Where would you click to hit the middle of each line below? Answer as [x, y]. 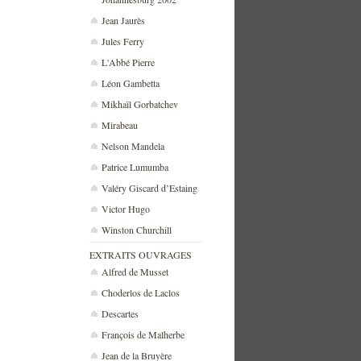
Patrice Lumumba [135, 167]
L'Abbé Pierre [128, 62]
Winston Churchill [137, 230]
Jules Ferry [123, 41]
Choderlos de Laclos [141, 293]
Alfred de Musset [135, 272]
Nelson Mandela [133, 146]
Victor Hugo [126, 209]
